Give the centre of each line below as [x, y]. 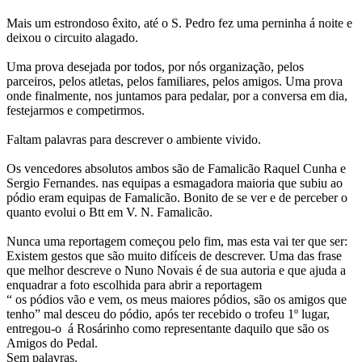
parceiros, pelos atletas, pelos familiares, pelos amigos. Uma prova [175, 82]
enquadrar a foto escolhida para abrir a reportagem [134, 285]
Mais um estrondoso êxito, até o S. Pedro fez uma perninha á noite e [179, 23]
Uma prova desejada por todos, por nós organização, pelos [155, 67]
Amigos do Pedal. [52, 343]
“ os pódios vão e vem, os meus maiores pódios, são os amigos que [177, 300]
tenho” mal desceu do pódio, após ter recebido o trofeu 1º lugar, [168, 314]
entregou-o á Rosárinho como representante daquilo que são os [168, 329]
